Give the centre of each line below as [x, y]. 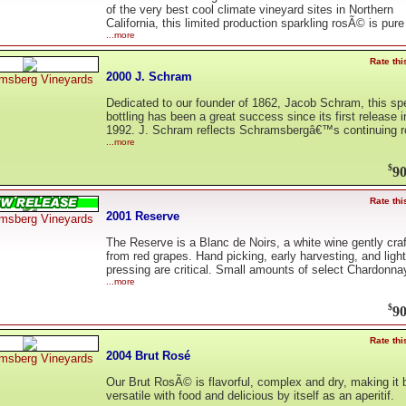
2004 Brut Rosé [148, 355]
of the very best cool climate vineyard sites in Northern [250, 10]
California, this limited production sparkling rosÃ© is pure [255, 24]
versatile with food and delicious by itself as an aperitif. [250, 396]
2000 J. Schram [149, 76]
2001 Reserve [143, 216]
